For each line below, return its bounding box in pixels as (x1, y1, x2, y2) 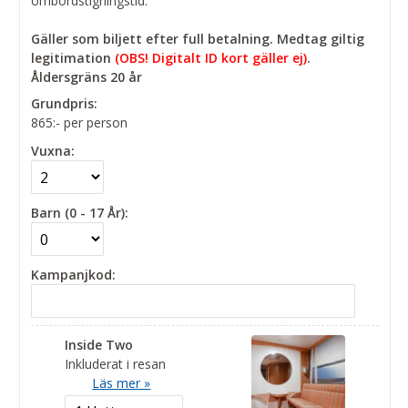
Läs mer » (92, 374, 151, 393)
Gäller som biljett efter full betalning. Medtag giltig (31, 30, 365, 48)
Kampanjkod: (31, 266, 117, 284)
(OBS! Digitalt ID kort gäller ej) (115, 49, 308, 67)
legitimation (31, 49, 116, 67)
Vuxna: (31, 141, 76, 159)
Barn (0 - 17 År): (31, 204, 129, 221)
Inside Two (65, 336, 134, 354)
